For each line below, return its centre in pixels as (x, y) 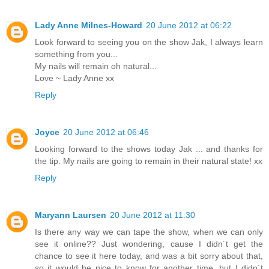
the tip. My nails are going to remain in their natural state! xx (149, 161)
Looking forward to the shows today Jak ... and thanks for (149, 149)
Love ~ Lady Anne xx (74, 78)
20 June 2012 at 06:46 (106, 132)
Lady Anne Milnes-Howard (89, 25)
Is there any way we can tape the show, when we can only (149, 231)
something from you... (76, 54)
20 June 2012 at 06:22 (189, 25)
